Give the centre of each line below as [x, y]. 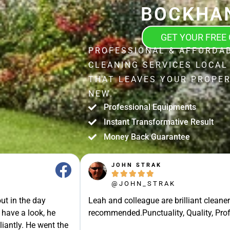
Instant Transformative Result [159, 122]
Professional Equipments [150, 107]
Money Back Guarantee [147, 137]
